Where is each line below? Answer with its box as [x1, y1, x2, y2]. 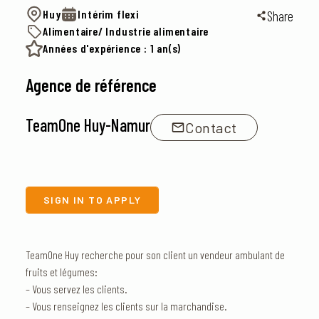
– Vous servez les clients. [26, 282, 127, 296]
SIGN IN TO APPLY [43, 194, 142, 206]
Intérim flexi [78, 7, 139, 21]
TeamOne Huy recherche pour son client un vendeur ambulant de [26, 248, 285, 261]
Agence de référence [26, 75, 157, 95]
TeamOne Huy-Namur [26, 115, 150, 135]
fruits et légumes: [26, 265, 98, 278]
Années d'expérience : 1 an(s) [43, 41, 182, 55]
